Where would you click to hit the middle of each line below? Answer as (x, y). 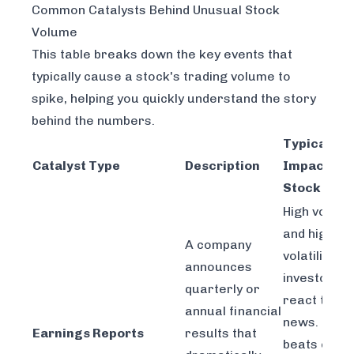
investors (312, 278)
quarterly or (222, 289)
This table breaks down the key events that (162, 55)
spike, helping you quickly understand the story (174, 99)
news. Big (312, 322)
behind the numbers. (93, 121)
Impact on (315, 166)
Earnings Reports (88, 333)
